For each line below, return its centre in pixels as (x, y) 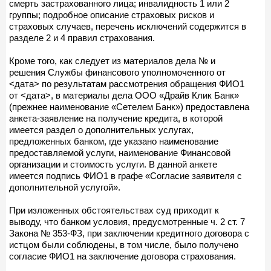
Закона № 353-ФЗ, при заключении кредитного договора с (129, 233)
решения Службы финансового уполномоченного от (117, 72)
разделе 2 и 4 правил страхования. (82, 38)
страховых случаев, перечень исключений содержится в (128, 26)
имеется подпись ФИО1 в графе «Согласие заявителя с (126, 175)
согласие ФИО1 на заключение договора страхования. (122, 256)
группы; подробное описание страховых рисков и (112, 15)
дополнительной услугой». (65, 187)
